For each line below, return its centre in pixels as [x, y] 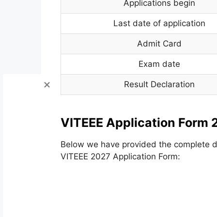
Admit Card [160, 43]
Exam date [160, 64]
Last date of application [160, 23]
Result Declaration [160, 84]
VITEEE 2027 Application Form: [120, 156]
